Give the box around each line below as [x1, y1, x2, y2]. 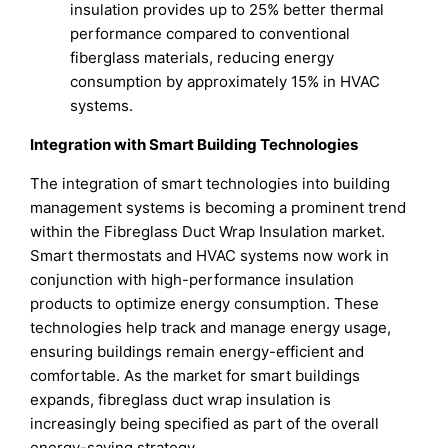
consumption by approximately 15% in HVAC [70, 72, 381, 92]
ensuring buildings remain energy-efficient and [30, 342, 365, 362]
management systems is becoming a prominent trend [30, 198, 407, 218]
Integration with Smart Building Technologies [30, 135, 359, 155]
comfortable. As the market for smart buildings [30, 366, 361, 386]
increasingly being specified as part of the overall [30, 414, 380, 434]
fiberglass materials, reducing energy [70, 48, 335, 68]
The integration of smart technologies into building [30, 174, 391, 194]
